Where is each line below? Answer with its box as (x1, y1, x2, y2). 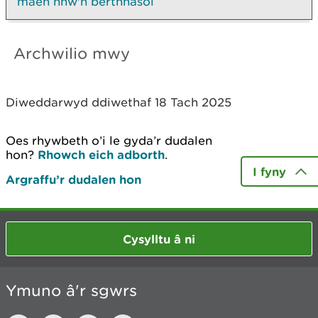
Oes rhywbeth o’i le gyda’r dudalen (6, 133, 212, 148)
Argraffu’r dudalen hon (6, 172, 141, 186)
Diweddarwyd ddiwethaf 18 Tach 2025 (6, 95, 231, 109)
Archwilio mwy (13, 44, 130, 63)
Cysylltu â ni (123, 231, 195, 246)
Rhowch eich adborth (38, 148, 165, 161)
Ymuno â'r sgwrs (6, 281, 137, 300)
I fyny (253, 165, 286, 178)
